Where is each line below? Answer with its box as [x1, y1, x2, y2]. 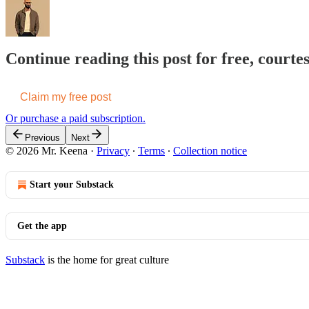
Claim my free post [20, 91, 111, 103]
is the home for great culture [45, 254, 169, 266]
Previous [25, 132, 60, 143]
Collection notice [173, 145, 247, 157]
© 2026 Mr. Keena [6, 145, 88, 157]
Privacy [97, 145, 130, 157]
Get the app [17, 221, 67, 232]
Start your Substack [30, 179, 114, 190]
